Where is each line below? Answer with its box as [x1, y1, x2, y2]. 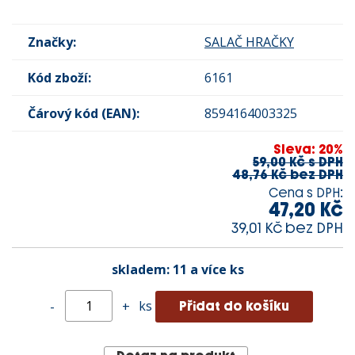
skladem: [111, 260, 173, 278]
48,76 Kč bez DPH [232, 166, 343, 182]
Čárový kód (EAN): [28, 104, 139, 122]
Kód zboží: [28, 68, 91, 86]
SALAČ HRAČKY [204, 32, 294, 51]
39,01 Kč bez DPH [231, 219, 343, 237]
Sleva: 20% [273, 141, 343, 157]
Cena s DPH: [269, 185, 343, 200]
